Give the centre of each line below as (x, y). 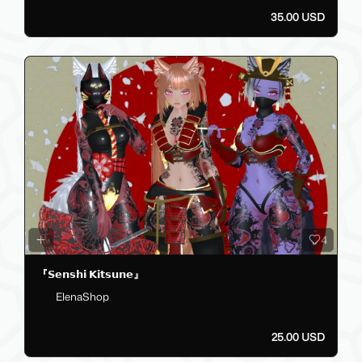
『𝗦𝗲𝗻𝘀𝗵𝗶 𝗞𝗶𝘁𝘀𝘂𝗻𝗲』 (90, 274)
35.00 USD (298, 17)
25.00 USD (298, 337)
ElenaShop (82, 297)
